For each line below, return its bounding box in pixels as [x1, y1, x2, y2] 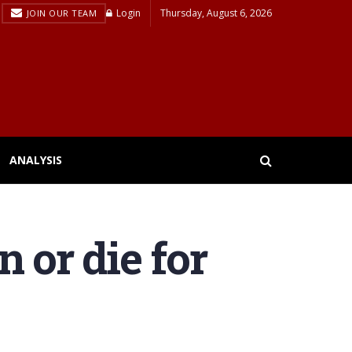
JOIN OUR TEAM [24, 7, 97, 19]
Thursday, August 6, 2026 [160, 6, 272, 20]
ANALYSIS [9, 152, 62, 167]
